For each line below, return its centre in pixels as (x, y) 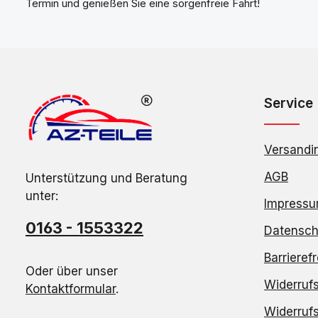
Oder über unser (72, 272)
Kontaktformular (71, 289)
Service (289, 103)
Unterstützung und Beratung (106, 179)
